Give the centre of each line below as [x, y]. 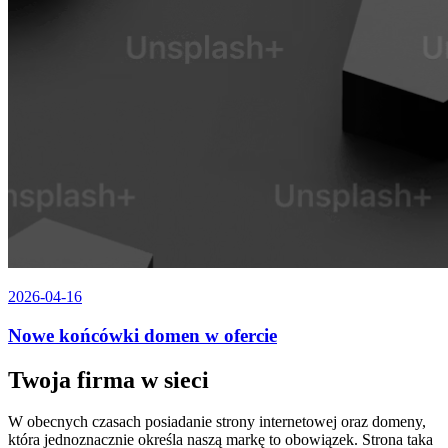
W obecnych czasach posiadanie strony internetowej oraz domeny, [217, 422]
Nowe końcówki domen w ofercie [142, 335]
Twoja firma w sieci [108, 379]
